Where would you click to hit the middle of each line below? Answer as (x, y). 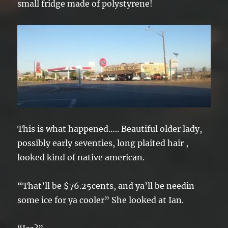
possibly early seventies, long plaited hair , (103, 143)
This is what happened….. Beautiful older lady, (110, 129)
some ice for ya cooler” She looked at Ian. (101, 200)
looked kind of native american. (81, 158)
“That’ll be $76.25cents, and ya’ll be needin (106, 186)
